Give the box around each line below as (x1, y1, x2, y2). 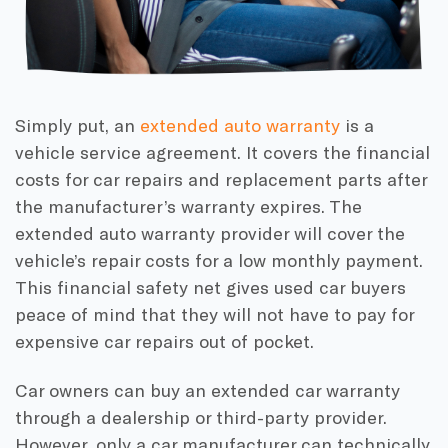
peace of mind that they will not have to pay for (15, 303, 414, 325)
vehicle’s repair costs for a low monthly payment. (15, 249, 423, 271)
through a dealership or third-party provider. (15, 405, 387, 428)
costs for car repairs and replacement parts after (15, 168, 427, 190)
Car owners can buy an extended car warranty (15, 378, 400, 401)
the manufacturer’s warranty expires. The (15, 195, 362, 217)
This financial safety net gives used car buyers (15, 276, 406, 298)
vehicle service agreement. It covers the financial (15, 141, 430, 163)
